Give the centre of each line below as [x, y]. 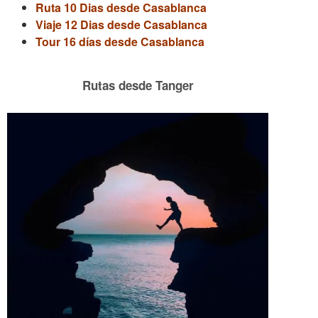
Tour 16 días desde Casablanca [120, 42]
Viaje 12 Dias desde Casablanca [121, 24]
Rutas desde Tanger [138, 85]
